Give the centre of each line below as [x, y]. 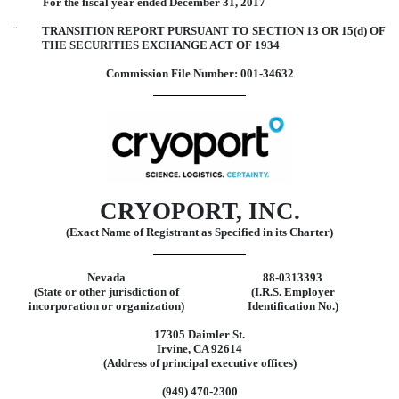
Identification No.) [293, 305]
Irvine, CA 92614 [199, 348]
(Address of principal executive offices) [199, 362]
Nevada [106, 277]
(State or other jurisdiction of [106, 291]
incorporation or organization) [106, 305]
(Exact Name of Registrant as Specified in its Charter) [199, 232]
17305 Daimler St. [199, 334]
